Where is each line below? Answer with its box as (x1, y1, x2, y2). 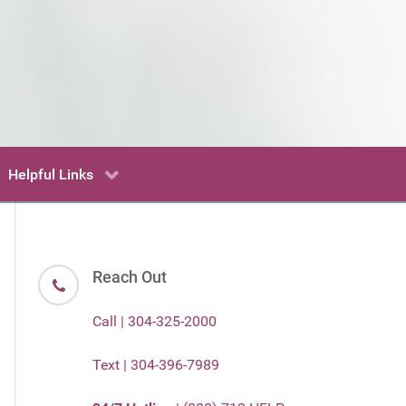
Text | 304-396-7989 (92, 355, 219, 373)
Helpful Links (8, 165, 93, 183)
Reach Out (92, 266, 167, 286)
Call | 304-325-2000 (92, 312, 217, 330)
